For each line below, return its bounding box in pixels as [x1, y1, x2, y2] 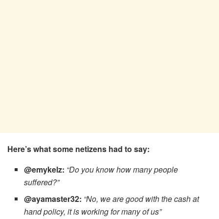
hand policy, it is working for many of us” [24, 205, 162, 217]
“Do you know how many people [66, 163, 178, 175]
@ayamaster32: [24, 193, 82, 204]
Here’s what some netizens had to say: [7, 143, 150, 154]
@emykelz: [24, 163, 65, 175]
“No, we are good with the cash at [84, 193, 199, 204]
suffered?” [24, 176, 60, 188]
